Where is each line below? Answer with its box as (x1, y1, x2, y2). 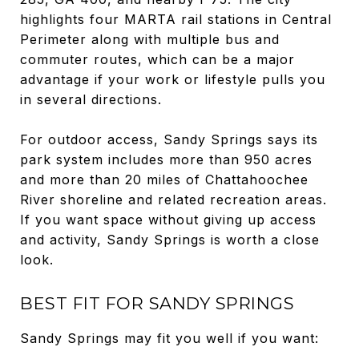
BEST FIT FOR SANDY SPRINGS (20, 292, 294, 313)
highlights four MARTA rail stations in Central (20, 10, 332, 27)
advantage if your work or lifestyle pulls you (20, 71, 325, 87)
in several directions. (20, 91, 162, 107)
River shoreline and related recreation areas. (20, 191, 327, 208)
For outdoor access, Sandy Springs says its (20, 131, 318, 147)
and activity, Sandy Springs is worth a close (20, 231, 320, 248)
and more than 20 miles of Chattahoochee (20, 171, 309, 188)
